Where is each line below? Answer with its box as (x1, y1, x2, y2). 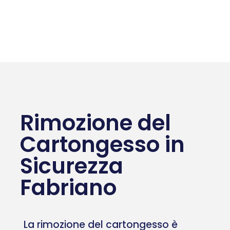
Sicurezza (20, 150, 123, 181)
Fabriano (20, 172, 117, 203)
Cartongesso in (20, 129, 185, 160)
